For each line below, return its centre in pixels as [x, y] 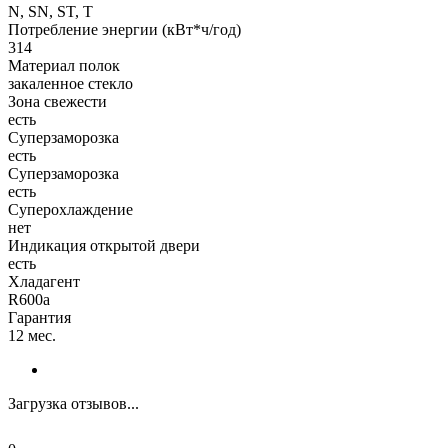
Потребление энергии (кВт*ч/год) [124, 29]
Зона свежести [57, 101]
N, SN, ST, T [50, 11]
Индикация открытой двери [104, 245]
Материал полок [64, 65]
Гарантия [39, 317]
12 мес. [32, 335]
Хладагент [44, 281]
